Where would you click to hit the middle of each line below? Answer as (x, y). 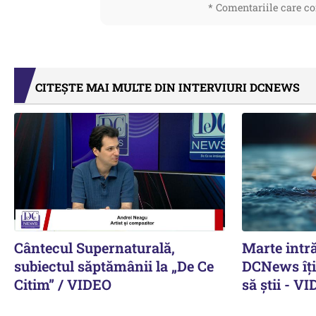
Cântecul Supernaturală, (95, 247)
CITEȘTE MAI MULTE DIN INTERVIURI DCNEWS (168, 87)
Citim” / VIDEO (63, 284)
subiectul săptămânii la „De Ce (114, 266)
